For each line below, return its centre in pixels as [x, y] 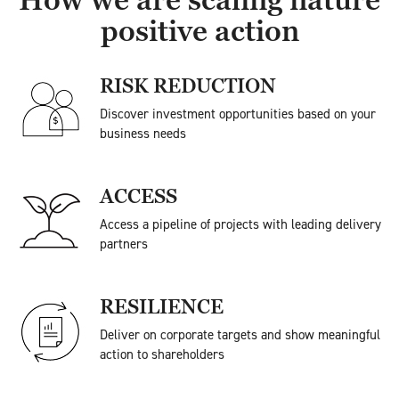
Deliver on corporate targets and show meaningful [240, 335]
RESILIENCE [162, 307]
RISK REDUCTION [188, 86]
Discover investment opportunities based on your [238, 114]
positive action [199, 31]
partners [124, 244]
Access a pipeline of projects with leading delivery [240, 224]
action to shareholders [162, 354]
